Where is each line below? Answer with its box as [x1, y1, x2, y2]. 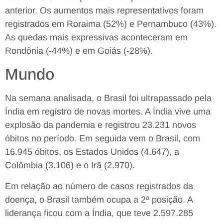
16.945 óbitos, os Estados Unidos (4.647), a [5, 147, 179, 157]
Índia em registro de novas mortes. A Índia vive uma [5, 107, 211, 117]
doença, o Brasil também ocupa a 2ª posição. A [5, 194, 193, 205]
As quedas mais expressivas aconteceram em [5, 32, 188, 42]
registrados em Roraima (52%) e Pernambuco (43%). [5, 18, 217, 29]
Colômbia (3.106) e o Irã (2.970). [5, 160, 135, 171]
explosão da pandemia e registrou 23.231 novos [5, 120, 196, 130]
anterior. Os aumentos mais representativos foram [5, 5, 204, 15]
